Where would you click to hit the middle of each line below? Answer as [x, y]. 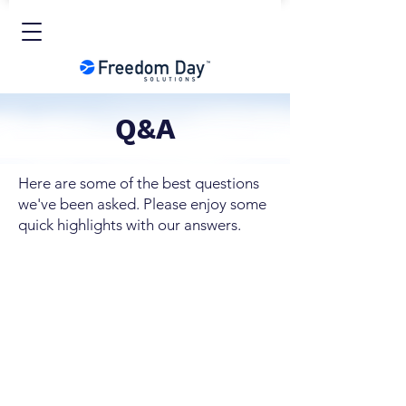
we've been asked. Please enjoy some [142, 204]
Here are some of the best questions [139, 183]
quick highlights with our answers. [130, 225]
